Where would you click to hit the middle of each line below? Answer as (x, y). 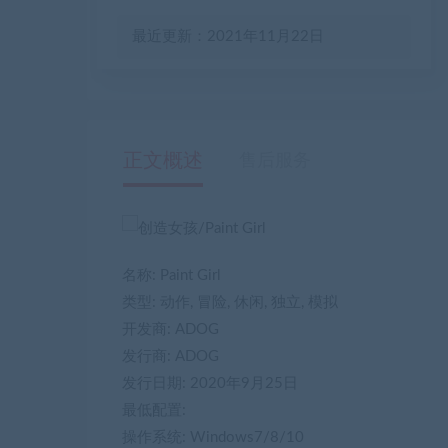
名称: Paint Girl (171, 276)
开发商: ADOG (170, 330)
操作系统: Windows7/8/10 (213, 438)
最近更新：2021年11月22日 (228, 36)
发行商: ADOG (170, 357)
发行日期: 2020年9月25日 (210, 384)
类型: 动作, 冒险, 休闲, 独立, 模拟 (230, 303)
